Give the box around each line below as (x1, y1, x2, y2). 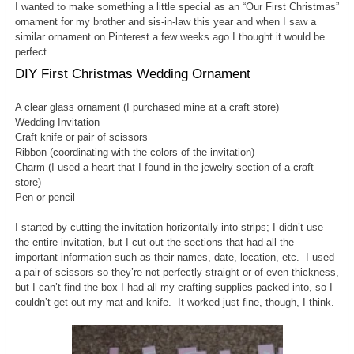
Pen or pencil (14, 191, 75, 204)
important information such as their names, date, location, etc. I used (14, 251, 334, 264)
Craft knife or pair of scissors (14, 131, 148, 144)
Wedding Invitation (14, 116, 100, 129)
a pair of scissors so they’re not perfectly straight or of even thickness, (14, 266, 339, 279)
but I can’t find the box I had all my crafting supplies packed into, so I (14, 281, 333, 294)
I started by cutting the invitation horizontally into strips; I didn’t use (14, 221, 323, 234)
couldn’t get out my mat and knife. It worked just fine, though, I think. (14, 296, 334, 309)
